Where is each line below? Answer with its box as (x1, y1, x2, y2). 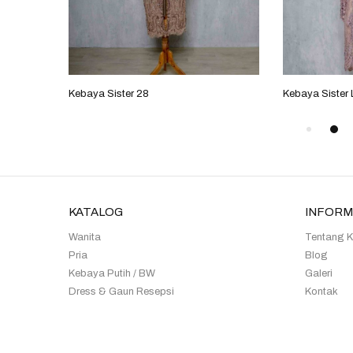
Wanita (69, 232, 101, 243)
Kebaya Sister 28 (69, 87, 149, 99)
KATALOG (69, 206, 123, 218)
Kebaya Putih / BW (69, 268, 155, 279)
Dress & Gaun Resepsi (69, 286, 174, 297)
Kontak (305, 286, 338, 297)
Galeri (305, 268, 333, 279)
